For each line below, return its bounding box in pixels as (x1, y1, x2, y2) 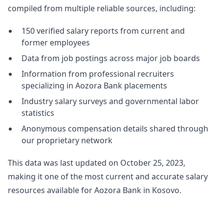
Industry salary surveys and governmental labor (22, 96, 199, 107)
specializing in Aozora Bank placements (22, 80, 167, 91)
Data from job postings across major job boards (22, 53, 200, 64)
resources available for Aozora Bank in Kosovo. (8, 185, 181, 196)
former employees (22, 37, 90, 48)
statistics (22, 108, 54, 118)
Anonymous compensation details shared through (22, 123, 208, 134)
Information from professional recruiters (22, 68, 174, 79)
